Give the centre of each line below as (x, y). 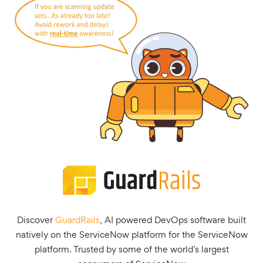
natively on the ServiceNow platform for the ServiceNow (131, 234)
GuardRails (77, 220)
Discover (36, 220)
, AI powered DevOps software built (173, 220)
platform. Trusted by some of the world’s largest (131, 249)
